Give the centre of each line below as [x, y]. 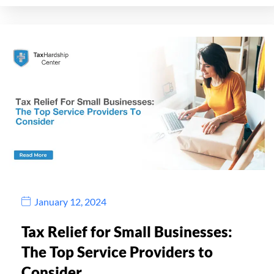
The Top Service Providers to [117, 252]
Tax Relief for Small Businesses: [127, 232]
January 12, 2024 [70, 201]
